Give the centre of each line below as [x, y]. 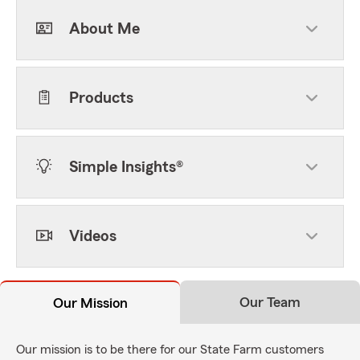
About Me [104, 29]
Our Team [270, 302]
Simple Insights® [126, 167]
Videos [93, 236]
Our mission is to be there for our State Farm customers [170, 350]
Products [101, 98]
